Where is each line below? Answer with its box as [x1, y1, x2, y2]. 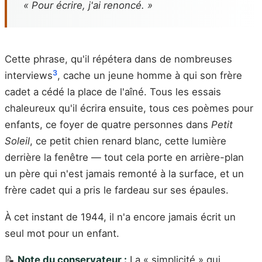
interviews [5, 70, 53, 82]
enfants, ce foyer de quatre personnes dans [5, 119, 211, 131]
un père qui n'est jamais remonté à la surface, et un [5, 168, 244, 180]
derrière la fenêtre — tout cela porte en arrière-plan [5, 151, 244, 164]
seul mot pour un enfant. [5, 227, 119, 239]
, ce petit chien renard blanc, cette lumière [30, 135, 226, 147]
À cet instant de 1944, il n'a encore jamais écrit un [5, 211, 236, 223]
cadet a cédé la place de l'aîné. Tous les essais [5, 86, 221, 98]
